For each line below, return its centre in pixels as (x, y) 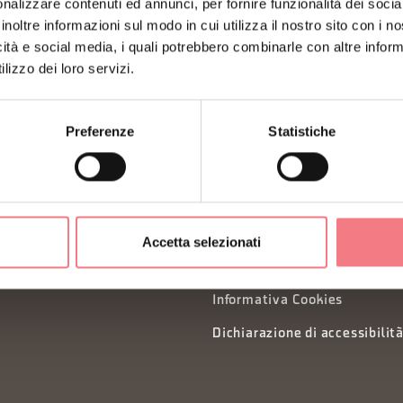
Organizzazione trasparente (303, 234)
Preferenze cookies (274, 268)
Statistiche (302, 131)
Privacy (237, 201)
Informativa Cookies (278, 301)
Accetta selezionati (201, 242)
